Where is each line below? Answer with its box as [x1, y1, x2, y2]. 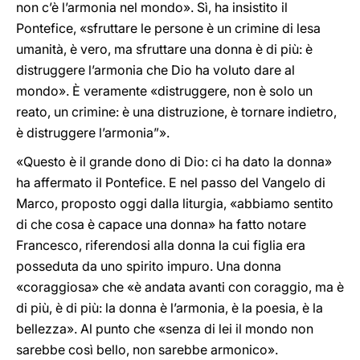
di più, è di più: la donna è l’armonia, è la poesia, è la [16, 300, 323, 316]
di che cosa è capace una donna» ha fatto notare [16, 216, 306, 232]
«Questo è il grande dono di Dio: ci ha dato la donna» [16, 153, 332, 170]
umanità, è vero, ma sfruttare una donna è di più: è [16, 41, 313, 57]
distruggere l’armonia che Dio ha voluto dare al [16, 62, 295, 78]
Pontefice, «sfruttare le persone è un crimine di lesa [16, 20, 321, 36]
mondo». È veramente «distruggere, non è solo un [16, 83, 313, 99]
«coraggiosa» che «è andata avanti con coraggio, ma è [16, 279, 344, 295]
